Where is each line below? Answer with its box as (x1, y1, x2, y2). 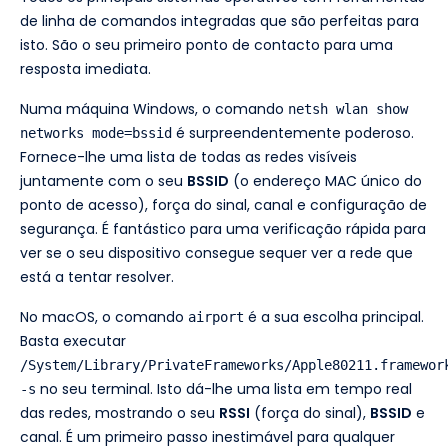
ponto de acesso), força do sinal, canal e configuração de (20, 194, 427, 215)
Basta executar (20, 330, 126, 351)
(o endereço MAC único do (229, 170, 422, 191)
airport (188, 308, 244, 325)
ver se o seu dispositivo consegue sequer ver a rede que (20, 242, 413, 263)
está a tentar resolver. (20, 266, 174, 287)
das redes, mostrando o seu (20, 402, 219, 423)
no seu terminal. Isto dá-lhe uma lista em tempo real (36, 378, 412, 399)
